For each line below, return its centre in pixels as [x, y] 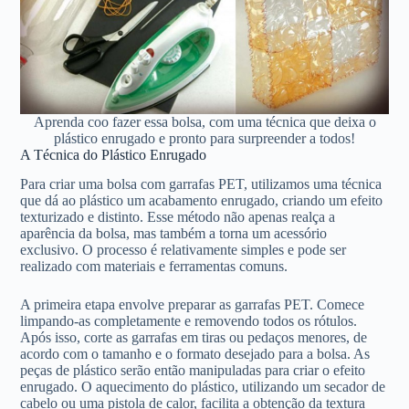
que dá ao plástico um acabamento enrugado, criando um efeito [202, 201]
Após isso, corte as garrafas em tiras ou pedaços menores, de [194, 338]
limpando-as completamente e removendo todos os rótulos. [189, 321]
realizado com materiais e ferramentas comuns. [154, 267]
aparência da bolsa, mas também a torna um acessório [174, 234]
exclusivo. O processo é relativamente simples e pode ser [184, 250]
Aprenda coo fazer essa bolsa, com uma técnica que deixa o [204, 121]
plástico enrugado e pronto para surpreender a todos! [204, 138]
